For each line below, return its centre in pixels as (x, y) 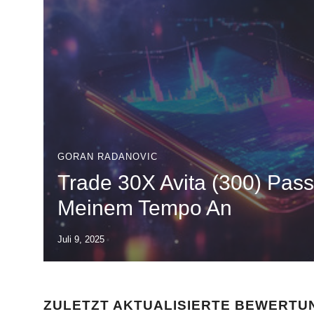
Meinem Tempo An (145, 208)
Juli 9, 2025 (81, 239)
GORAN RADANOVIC (108, 157)
